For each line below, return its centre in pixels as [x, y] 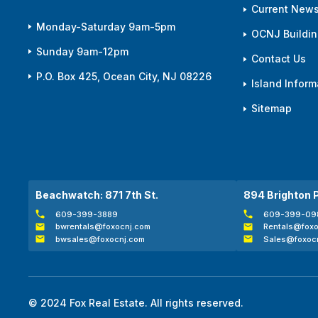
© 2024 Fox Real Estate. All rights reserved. [136, 302]
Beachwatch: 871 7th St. [97, 194]
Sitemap [271, 109]
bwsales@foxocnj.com [100, 239]
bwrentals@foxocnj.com [103, 227]
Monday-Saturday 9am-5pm [106, 26]
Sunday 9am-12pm [82, 51]
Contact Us [278, 59]
